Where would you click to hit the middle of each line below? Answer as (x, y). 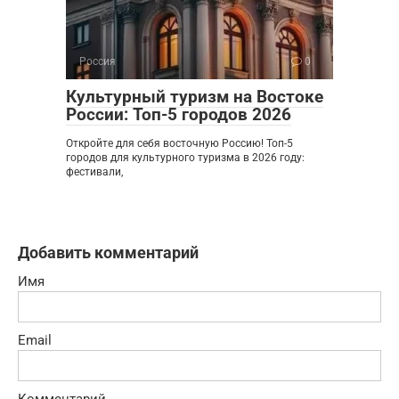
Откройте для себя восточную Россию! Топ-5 (179, 143)
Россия (98, 61)
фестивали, (94, 171)
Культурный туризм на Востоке (195, 96)
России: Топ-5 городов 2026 (179, 114)
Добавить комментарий (108, 252)
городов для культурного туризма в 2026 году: (185, 157)
